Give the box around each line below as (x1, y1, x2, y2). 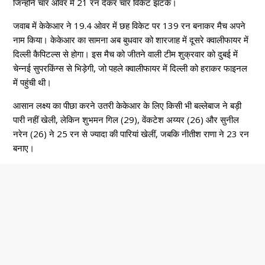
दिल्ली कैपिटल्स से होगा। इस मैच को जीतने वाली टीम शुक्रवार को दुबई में (13, 48, 238, 60)
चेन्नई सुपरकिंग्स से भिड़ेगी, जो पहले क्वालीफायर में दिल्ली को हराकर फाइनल (13, 62, 248, 75)
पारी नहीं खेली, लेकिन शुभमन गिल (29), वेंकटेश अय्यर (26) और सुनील (13, 114, 240, 126)
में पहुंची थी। (13, 76, 52, 89)
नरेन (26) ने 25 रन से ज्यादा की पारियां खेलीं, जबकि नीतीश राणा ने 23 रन (13, 128, 250, 140)
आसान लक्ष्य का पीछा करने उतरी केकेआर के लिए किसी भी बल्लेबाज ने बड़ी (13, 99, 242, 112)
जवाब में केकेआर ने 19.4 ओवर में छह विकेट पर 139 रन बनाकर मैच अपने (13, 20, 246, 32)
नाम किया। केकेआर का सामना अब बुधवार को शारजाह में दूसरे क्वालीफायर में (13, 34, 249, 46)
